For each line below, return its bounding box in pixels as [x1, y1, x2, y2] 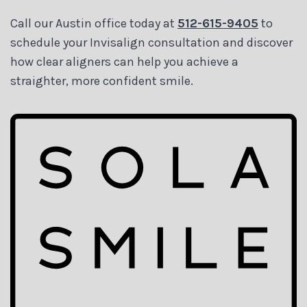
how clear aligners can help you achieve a [10, 54, 238, 70]
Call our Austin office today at [10, 16, 177, 32]
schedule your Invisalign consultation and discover [10, 35, 293, 51]
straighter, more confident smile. [10, 73, 193, 89]
